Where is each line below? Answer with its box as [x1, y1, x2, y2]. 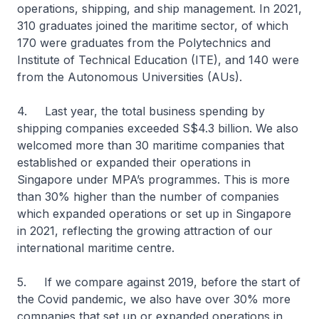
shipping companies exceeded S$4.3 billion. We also [17, 121, 298, 135]
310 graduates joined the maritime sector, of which [17, 19, 288, 33]
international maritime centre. [17, 241, 182, 255]
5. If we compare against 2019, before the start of [17, 275, 300, 289]
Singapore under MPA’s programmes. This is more [17, 172, 290, 187]
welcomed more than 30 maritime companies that [17, 138, 284, 152]
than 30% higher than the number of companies [17, 189, 279, 204]
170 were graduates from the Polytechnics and [17, 36, 271, 50]
